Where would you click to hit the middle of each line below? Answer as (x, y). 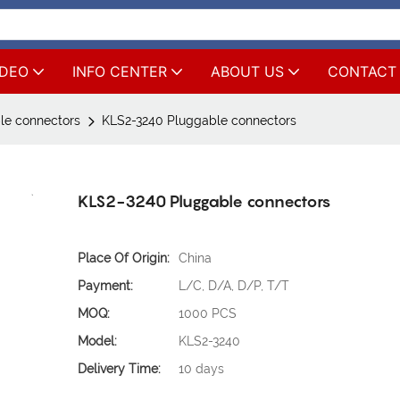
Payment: (106, 286)
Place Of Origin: (124, 258)
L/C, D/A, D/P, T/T (234, 286)
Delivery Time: (120, 369)
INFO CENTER (120, 71)
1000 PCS (208, 314)
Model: (98, 342)
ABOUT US (247, 71)
